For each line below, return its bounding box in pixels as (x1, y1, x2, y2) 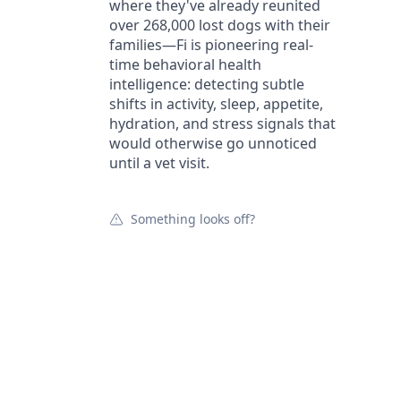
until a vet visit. (109, 153, 209, 173)
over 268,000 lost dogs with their (109, 15, 330, 35)
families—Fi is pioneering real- (109, 35, 313, 55)
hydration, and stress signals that (109, 114, 336, 133)
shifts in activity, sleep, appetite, (109, 94, 323, 114)
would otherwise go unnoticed (109, 133, 317, 153)
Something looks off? (131, 210, 255, 227)
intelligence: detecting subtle (109, 74, 304, 94)
